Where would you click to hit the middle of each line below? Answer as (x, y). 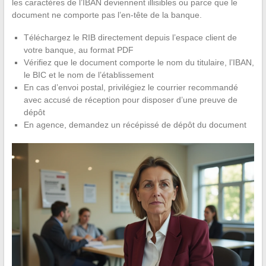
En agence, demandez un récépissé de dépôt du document (135, 125)
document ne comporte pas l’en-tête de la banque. (107, 15)
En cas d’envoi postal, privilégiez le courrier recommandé (131, 88)
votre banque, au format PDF (78, 50)
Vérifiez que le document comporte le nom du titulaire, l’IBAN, (139, 63)
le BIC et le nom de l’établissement (88, 75)
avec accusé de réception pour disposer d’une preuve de (130, 100)
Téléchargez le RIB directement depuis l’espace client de (130, 38)
